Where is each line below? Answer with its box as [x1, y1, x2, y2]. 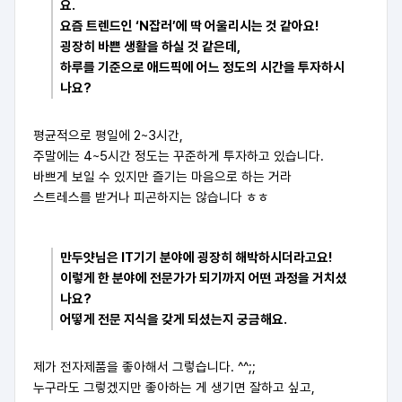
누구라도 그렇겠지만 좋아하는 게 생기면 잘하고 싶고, [33, 380, 315, 397]
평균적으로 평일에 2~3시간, [33, 127, 183, 144]
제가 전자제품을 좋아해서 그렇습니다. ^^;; [33, 359, 256, 376]
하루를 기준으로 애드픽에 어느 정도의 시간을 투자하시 [60, 59, 345, 76]
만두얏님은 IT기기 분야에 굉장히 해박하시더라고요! [60, 249, 332, 267]
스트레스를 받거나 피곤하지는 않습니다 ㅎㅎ [33, 189, 269, 206]
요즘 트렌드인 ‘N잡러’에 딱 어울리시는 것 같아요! [60, 18, 319, 35]
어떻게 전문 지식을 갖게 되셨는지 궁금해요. [60, 311, 287, 328]
